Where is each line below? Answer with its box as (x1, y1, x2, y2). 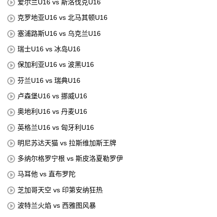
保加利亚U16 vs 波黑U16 (17, 61, 94, 69)
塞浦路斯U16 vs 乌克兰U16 (17, 29, 101, 37)
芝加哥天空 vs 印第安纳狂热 (17, 186, 103, 194)
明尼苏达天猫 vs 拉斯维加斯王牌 (17, 139, 116, 147)
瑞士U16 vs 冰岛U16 (17, 45, 80, 53)
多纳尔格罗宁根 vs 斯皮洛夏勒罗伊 (17, 155, 123, 163)
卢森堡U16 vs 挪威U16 (17, 92, 87, 100)
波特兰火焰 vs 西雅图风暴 (17, 201, 96, 210)
